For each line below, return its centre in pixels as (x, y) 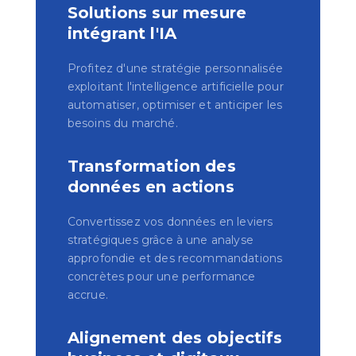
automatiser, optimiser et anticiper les (175, 105)
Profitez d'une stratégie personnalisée (175, 69)
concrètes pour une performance (161, 277)
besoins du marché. (122, 124)
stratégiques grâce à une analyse (160, 240)
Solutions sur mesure (157, 13)
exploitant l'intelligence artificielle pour (175, 87)
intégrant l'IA (122, 34)
